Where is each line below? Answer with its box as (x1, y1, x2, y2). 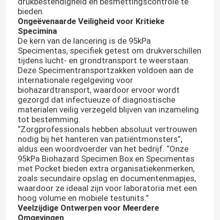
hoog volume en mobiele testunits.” (17, 193, 149, 203)
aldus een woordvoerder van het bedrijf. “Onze (17, 144, 189, 154)
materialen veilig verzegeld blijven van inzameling (17, 105, 199, 115)
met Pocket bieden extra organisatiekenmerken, (17, 164, 194, 174)
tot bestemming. (17, 114, 81, 125)
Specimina (17, 26, 57, 36)
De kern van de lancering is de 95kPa (17, 36, 151, 46)
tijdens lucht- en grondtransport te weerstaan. (17, 55, 190, 66)
